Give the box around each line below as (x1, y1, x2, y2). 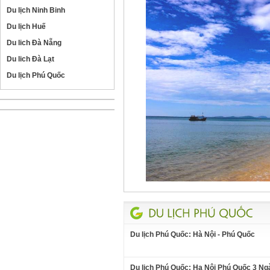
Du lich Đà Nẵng (7, 39, 62, 47)
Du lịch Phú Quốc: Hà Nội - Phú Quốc (130, 230, 255, 239)
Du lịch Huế (7, 22, 46, 31)
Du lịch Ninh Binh (7, 6, 66, 14)
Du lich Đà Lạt (7, 55, 55, 63)
